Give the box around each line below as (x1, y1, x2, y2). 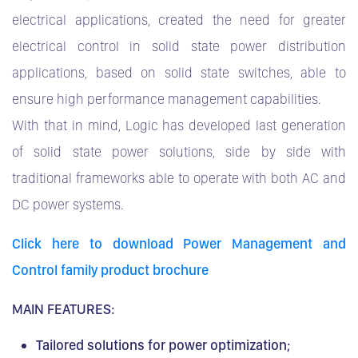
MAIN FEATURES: (12, 300, 115, 317)
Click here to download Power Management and (12, 234, 346, 252)
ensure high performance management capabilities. (12, 89, 321, 107)
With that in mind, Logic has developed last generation (12, 116, 346, 133)
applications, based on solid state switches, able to (12, 63, 346, 81)
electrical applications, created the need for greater (12, 10, 346, 28)
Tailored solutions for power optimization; (35, 336, 291, 353)
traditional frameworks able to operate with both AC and (12, 169, 346, 186)
